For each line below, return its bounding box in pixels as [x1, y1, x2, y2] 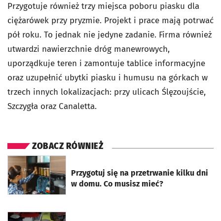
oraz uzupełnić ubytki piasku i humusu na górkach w [7, 73, 208, 83]
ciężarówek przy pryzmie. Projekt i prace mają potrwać [7, 15, 214, 26]
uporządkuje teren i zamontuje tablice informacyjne [7, 58, 205, 69]
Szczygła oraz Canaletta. [7, 101, 97, 111]
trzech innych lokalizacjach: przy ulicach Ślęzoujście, [7, 87, 206, 97]
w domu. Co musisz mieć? [71, 179, 163, 188]
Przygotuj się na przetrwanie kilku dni [71, 168, 208, 178]
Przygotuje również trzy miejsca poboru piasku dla [7, 1, 199, 11]
